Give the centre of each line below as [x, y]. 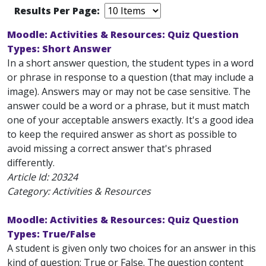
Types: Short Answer [59, 49]
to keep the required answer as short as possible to [122, 134]
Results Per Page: [58, 11]
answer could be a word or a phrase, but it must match [128, 106]
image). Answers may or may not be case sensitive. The [129, 91]
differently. [31, 163]
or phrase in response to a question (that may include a [130, 77]
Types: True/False [51, 234]
